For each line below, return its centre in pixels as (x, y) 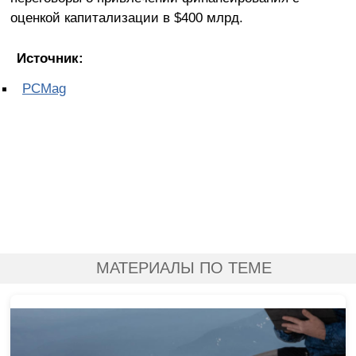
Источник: (50, 58)
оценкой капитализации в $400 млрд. (126, 18)
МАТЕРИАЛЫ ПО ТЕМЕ (184, 268)
